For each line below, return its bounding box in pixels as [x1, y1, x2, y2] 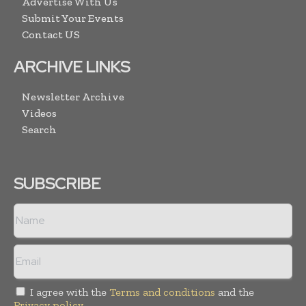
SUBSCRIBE [14, 172, 101, 194]
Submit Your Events [22, 11, 124, 25]
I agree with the [27, 285, 110, 298]
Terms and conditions [109, 285, 216, 298]
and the [215, 285, 255, 298]
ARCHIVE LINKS [14, 55, 130, 77]
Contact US [22, 27, 80, 41]
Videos [22, 106, 57, 120]
